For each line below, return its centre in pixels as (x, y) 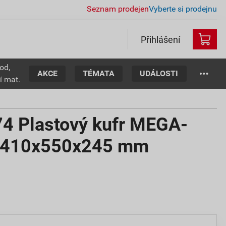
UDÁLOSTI (159, 73)
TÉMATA (99, 73)
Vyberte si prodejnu (183, 9)
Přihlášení (160, 39)
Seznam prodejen (118, 9)
